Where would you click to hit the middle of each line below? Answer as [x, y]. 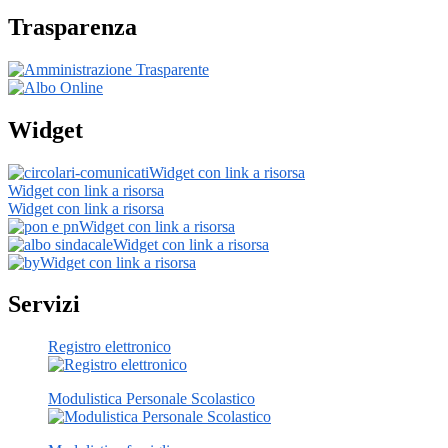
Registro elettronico [109, 347]
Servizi [44, 304]
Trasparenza [72, 26]
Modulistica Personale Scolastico [151, 399]
